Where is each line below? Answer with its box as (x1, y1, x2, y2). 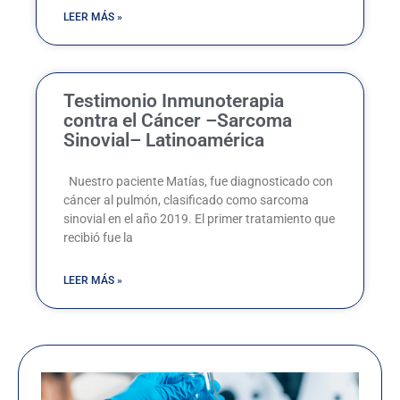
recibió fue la (63, 229, 133, 245)
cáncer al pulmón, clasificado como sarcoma (63, 192, 309, 207)
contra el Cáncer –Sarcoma (63, 109, 292, 131)
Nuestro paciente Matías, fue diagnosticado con (63, 173, 333, 188)
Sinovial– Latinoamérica (63, 129, 264, 151)
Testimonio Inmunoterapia (63, 89, 284, 112)
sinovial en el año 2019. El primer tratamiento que (63, 211, 335, 226)
